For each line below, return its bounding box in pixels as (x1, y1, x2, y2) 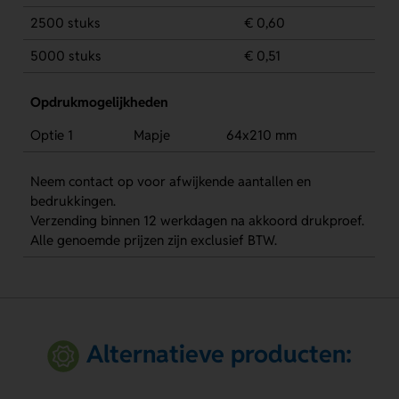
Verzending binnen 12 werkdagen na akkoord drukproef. (29, 211, 364, 229)
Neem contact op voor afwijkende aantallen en (29, 172, 311, 190)
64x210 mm (225, 126, 297, 143)
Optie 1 (29, 126, 73, 143)
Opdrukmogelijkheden (29, 94, 168, 111)
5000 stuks (29, 46, 102, 64)
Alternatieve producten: (85, 338, 352, 370)
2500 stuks (29, 13, 101, 31)
